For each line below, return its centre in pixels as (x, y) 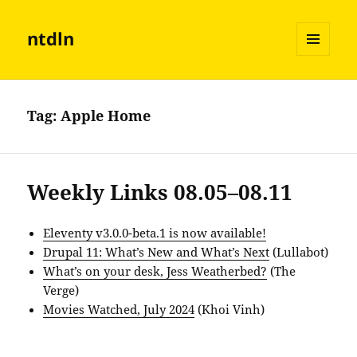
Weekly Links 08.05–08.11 (160, 192)
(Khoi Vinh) (230, 310)
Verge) (61, 290)
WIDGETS (319, 89)
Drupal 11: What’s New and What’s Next (157, 252)
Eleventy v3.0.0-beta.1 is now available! (155, 233)
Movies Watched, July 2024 (119, 310)
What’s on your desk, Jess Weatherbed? (155, 271)
